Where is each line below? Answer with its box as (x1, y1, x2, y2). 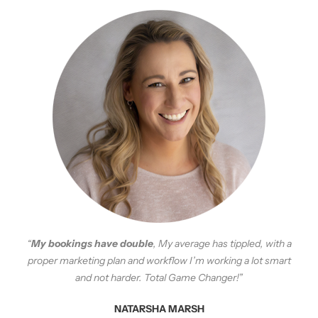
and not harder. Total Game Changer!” (75, 271, 243, 285)
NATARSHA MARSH (114, 302, 204, 316)
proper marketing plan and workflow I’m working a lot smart (27, 254, 291, 268)
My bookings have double (31, 237, 153, 251)
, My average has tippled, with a (153, 237, 292, 251)
